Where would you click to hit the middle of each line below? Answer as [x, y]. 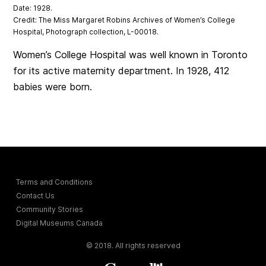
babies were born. [53, 87]
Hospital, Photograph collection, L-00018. [86, 32]
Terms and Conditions [55, 182]
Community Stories [50, 210]
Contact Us [36, 196]
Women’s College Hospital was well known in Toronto [131, 55]
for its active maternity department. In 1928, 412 [121, 71]
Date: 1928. [33, 8]
